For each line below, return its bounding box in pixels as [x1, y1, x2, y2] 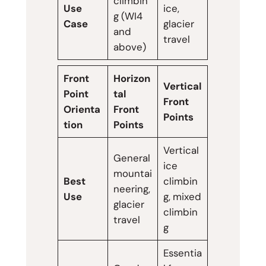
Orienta [63, 103, 100, 116]
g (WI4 [113, 9, 142, 23]
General [113, 151, 150, 165]
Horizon [113, 72, 150, 85]
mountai [113, 167, 152, 180]
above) [113, 40, 146, 54]
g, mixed [163, 190, 201, 204]
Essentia [163, 246, 202, 260]
